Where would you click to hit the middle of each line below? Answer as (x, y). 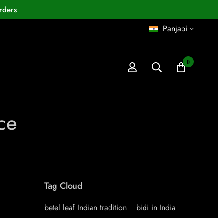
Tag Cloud (64, 186)
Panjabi (175, 28)
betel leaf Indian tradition (85, 208)
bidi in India (156, 208)
